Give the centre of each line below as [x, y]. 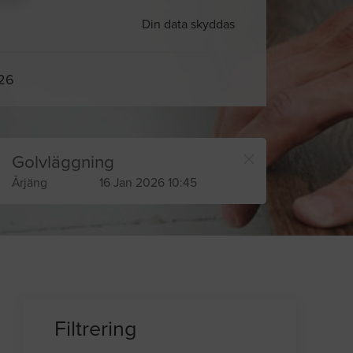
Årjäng [29, 183]
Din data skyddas [185, 24]
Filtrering [96, 329]
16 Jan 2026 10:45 [148, 183]
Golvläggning [63, 162]
